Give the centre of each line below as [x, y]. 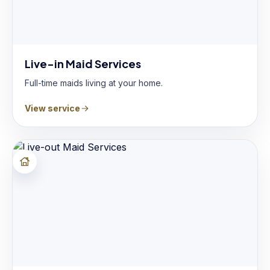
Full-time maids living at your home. [94, 83]
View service [52, 108]
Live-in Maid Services [83, 64]
